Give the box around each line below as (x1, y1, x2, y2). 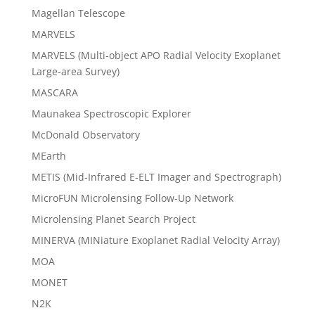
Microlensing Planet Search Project (31, 212, 195, 226)
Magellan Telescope (31, 6, 125, 20)
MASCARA (31, 86, 78, 100)
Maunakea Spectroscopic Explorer (31, 107, 191, 121)
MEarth (31, 149, 66, 163)
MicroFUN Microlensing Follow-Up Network (31, 191, 233, 205)
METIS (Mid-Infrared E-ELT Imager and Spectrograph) (31, 170, 281, 184)
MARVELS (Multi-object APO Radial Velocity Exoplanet (31, 49, 281, 63)
